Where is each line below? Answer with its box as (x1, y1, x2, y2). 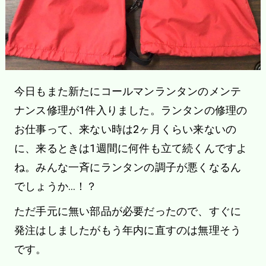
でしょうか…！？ (14, 179, 97, 192)
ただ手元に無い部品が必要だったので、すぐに (14, 204, 242, 217)
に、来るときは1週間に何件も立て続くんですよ (14, 141, 248, 154)
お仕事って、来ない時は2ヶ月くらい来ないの (14, 122, 237, 135)
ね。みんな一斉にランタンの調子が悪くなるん (14, 160, 242, 173)
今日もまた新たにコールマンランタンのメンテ (14, 84, 242, 97)
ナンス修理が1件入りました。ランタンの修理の (14, 103, 248, 116)
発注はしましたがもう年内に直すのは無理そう (14, 223, 242, 236)
